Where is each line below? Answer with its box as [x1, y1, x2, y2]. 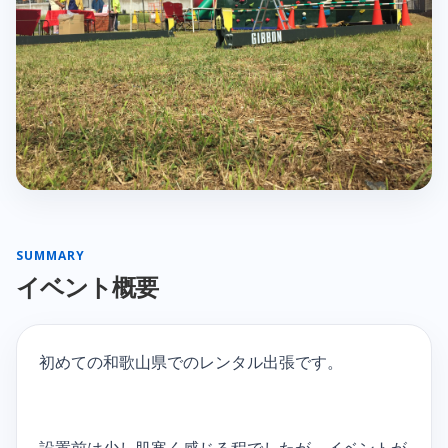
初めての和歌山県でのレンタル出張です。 [39, 351, 343, 374]
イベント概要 [16, 273, 159, 303]
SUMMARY [16, 247, 85, 265]
